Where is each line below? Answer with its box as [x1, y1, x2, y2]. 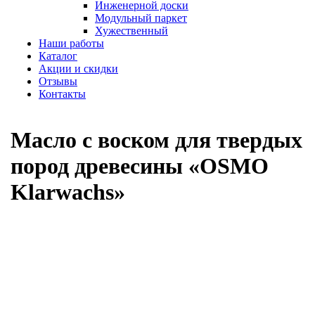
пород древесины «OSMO [11, 153, 269, 179]
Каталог [39, 50, 77, 63]
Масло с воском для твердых [11, 127, 302, 153]
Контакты [39, 88, 86, 101]
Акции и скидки [39, 63, 118, 75]
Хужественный [95, 25, 168, 37]
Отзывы [39, 75, 77, 88]
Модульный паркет [95, 12, 187, 25]
